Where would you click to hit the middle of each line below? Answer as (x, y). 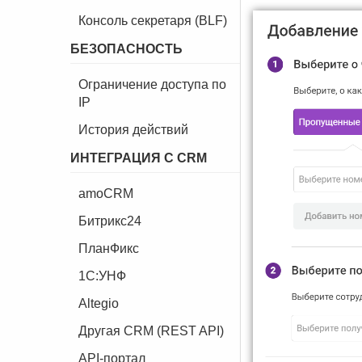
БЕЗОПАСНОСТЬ (126, 49)
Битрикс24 (110, 221)
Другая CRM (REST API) (151, 331)
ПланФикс (109, 248)
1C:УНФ (102, 276)
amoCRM (106, 194)
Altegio (99, 303)
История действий (133, 130)
